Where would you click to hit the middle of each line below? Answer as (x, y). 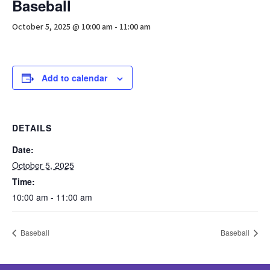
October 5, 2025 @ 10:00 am (62, 27)
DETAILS (32, 128)
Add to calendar (74, 78)
